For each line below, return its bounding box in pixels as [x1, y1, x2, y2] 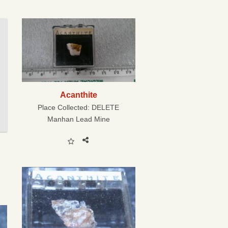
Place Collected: [38, 103, 92, 112]
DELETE [92, 103, 120, 112]
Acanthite [60, 90, 97, 100]
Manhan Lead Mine [47, 115, 110, 124]
